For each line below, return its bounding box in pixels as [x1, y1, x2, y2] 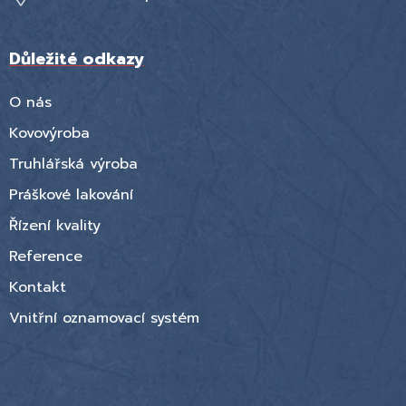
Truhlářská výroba [9, 153, 138, 175]
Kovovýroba [9, 122, 90, 144]
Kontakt [9, 276, 66, 298]
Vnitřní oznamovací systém [9, 307, 199, 329]
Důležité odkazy [9, 46, 144, 72]
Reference [9, 246, 82, 267]
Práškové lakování [9, 184, 133, 206]
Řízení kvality [9, 215, 101, 237]
